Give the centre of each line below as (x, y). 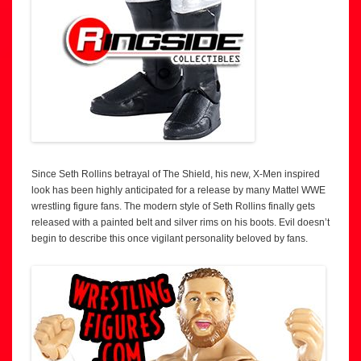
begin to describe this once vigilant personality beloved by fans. (170, 239)
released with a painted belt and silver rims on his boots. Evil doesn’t (180, 223)
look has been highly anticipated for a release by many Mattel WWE (178, 191)
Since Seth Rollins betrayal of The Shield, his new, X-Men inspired (176, 174)
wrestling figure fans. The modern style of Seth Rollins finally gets (173, 207)
